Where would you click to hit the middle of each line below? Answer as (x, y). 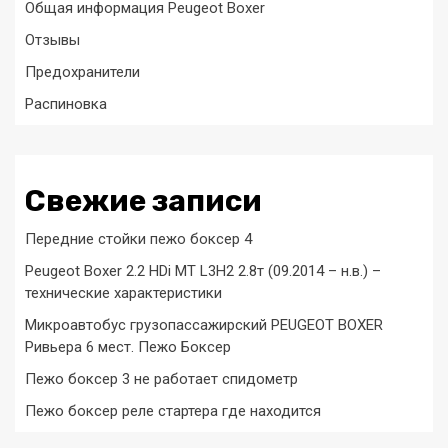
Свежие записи (143, 201)
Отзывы (52, 40)
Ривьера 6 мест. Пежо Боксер (128, 347)
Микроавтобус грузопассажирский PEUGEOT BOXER (204, 325)
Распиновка (66, 104)
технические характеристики (123, 293)
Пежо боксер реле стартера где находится (173, 411)
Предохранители (82, 72)
